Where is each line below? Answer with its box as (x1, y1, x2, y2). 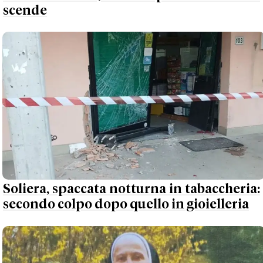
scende (3, 4, 47, 18)
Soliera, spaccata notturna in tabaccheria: (3, 183, 260, 197)
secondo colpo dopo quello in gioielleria (3, 198, 249, 212)
